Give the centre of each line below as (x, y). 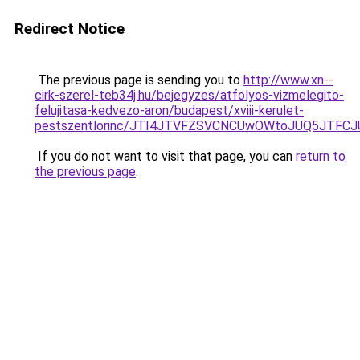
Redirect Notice (70, 29)
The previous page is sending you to (139, 80)
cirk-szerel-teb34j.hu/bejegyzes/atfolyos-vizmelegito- (189, 95)
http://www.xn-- (288, 80)
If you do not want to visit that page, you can (165, 156)
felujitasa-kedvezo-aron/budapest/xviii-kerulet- (169, 110)
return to (321, 156)
